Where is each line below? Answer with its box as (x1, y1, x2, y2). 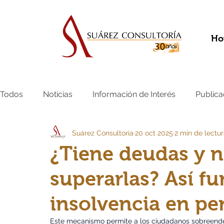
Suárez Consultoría (72, 128, 133, 137)
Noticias (43, 89, 72, 99)
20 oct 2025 (135, 128, 173, 137)
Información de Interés (92, 89, 175, 99)
